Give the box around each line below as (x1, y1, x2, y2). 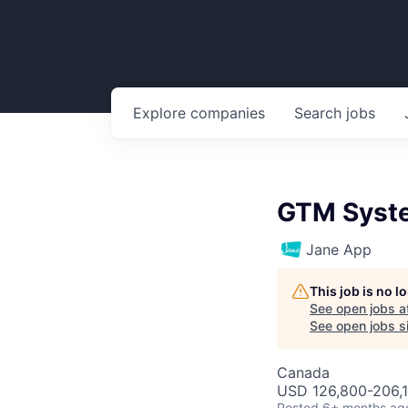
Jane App (306, 240, 372, 259)
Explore (133, 104, 190, 122)
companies (190, 104, 265, 122)
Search (294, 104, 346, 122)
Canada (277, 363, 330, 382)
